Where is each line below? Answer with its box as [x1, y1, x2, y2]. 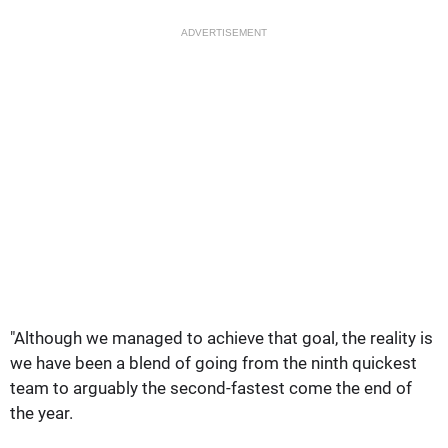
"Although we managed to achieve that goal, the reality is [10, 327, 433, 348]
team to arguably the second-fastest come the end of [10, 377, 412, 398]
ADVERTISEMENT [181, 26, 267, 38]
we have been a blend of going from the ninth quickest [10, 352, 417, 373]
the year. [10, 402, 73, 423]
